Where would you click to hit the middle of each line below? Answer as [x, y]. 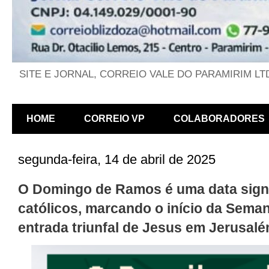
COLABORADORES [219, 119]
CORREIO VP [114, 119]
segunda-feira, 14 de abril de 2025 [117, 160]
